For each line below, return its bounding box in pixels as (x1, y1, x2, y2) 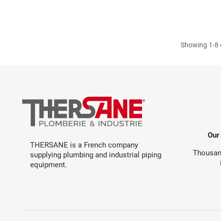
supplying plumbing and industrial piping (30, 150, 161, 159)
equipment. (30, 160, 67, 169)
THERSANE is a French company (30, 140, 138, 149)
